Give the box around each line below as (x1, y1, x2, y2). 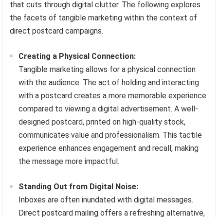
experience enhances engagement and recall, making (18, 144, 199, 153)
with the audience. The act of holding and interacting (18, 78, 200, 88)
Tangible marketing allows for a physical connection (18, 65, 196, 74)
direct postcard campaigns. (10, 26, 104, 36)
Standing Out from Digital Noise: (18, 182, 139, 192)
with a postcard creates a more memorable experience (18, 91, 207, 101)
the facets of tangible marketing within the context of (10, 13, 198, 23)
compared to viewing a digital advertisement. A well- (18, 104, 199, 114)
